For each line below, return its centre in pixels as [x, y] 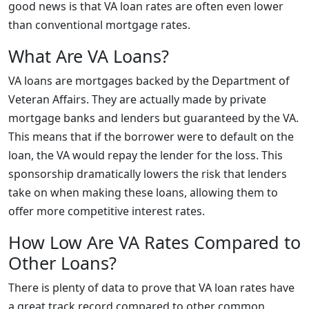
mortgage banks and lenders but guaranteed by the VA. [153, 118]
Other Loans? [62, 263]
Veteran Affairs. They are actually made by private [137, 99]
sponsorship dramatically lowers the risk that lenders [148, 174]
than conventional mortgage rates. [99, 25]
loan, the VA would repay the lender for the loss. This [146, 155]
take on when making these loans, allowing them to [143, 192]
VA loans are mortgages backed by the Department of [149, 81]
